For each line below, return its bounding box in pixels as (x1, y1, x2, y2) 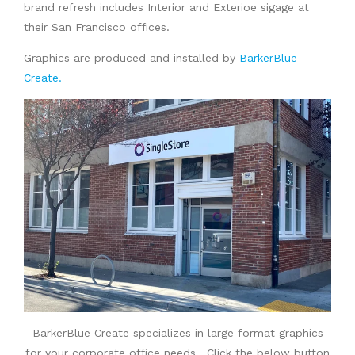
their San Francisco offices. (24, 20, 170, 33)
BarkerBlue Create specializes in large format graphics (32, 326, 323, 339)
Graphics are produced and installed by (24, 51, 235, 64)
